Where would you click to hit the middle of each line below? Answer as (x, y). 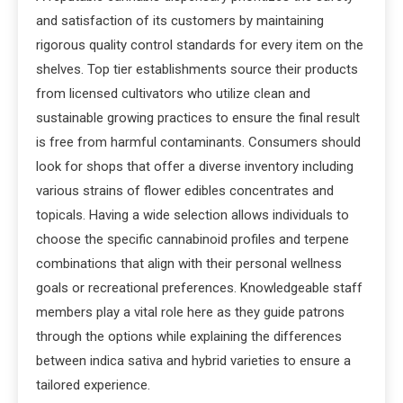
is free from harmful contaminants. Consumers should (198, 142)
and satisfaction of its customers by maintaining (180, 20)
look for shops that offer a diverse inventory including (195, 166)
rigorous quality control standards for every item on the (200, 45)
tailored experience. (93, 385)
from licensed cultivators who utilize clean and (173, 93)
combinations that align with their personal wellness (189, 263)
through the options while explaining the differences (189, 336)
